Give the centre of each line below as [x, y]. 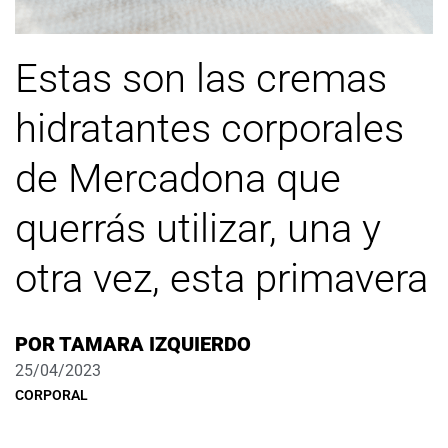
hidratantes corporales [209, 129]
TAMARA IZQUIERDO [153, 344]
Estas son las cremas [201, 79]
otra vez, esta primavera [221, 279]
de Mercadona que [178, 179]
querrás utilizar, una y [198, 229]
